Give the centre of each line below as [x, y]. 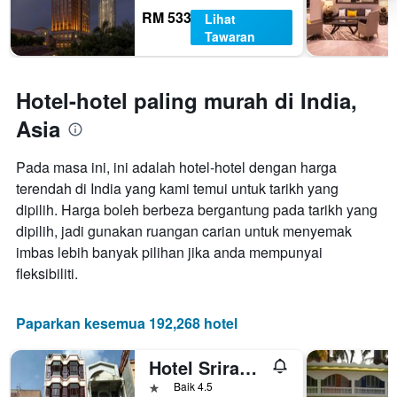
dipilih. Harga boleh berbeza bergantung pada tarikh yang [197, 210]
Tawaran [230, 37]
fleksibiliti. [47, 274]
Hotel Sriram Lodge [248, 368]
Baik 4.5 [193, 386]
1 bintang [176, 386]
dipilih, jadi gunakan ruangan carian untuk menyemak [184, 231]
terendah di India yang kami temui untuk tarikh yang [177, 189]
